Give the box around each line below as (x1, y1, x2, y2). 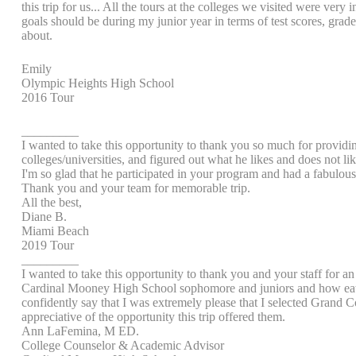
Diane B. (21, 210, 67, 223)
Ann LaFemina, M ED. (21, 324, 139, 338)
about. (21, 29, 52, 42)
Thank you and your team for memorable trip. (21, 181, 250, 195)
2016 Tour (21, 91, 74, 104)
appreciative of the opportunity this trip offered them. (21, 310, 285, 323)
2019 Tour (21, 238, 74, 252)
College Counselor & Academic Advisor (21, 339, 224, 352)
